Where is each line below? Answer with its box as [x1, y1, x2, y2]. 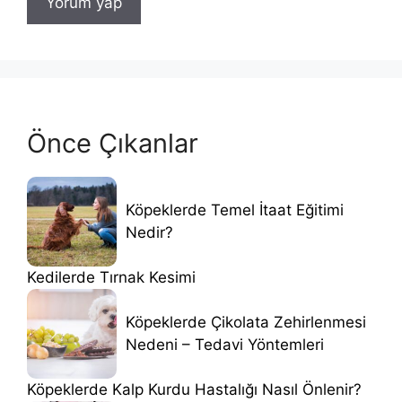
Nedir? [126, 223, 173, 241]
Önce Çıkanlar [27, 127, 198, 159]
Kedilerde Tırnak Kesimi [27, 267, 196, 286]
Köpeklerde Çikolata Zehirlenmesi [126, 312, 366, 331]
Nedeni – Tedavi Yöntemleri [126, 335, 324, 354]
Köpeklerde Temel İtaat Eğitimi [126, 200, 344, 219]
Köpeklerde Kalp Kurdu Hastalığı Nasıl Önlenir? [27, 380, 362, 398]
